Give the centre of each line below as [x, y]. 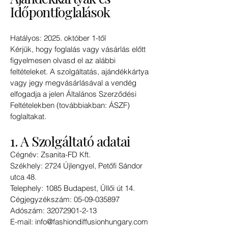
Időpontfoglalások [60, 12]
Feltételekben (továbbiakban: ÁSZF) [70, 105]
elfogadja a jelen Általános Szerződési [73, 94]
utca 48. [23, 177]
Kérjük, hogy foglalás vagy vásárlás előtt [78, 49]
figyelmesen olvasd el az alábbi [63, 61]
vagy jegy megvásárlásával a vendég [73, 83]
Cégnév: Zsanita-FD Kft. [50, 155]
